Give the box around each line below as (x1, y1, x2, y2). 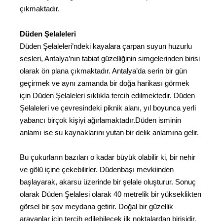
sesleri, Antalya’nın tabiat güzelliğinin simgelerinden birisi (20, 54, 200, 63)
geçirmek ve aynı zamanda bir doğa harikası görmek (20, 78, 189, 87)
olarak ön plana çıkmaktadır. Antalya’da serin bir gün (20, 66, 187, 75)
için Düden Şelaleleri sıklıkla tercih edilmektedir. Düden (20, 91, 195, 100)
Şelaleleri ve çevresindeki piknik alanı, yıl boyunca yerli (20, 103, 196, 112)
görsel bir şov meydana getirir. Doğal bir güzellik (20, 202, 173, 211)
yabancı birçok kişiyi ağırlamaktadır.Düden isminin (20, 115, 181, 124)
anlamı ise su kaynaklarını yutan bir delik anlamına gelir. (20, 128, 199, 137)
